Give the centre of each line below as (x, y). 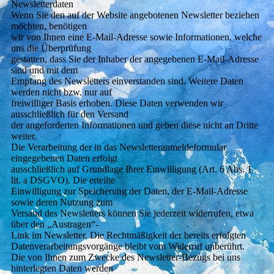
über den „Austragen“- (54, 224)
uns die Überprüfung (51, 48)
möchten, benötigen (49, 26)
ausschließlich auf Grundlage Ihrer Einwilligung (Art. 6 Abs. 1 (131, 169)
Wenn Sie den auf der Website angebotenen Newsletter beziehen (135, 15)
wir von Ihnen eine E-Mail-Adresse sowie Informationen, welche (136, 37)
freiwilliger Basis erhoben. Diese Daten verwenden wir (117, 103)
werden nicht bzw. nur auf (61, 92)
